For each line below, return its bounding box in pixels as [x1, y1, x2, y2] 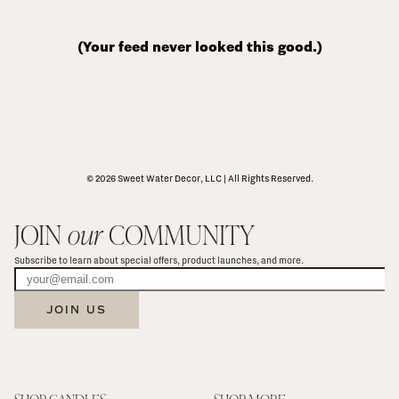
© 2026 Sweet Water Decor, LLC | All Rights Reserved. [85, 173, 313, 184]
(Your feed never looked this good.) [77, 38, 322, 56]
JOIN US [46, 304, 107, 317]
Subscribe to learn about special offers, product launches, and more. [14, 255, 304, 266]
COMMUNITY [102, 216, 255, 252]
